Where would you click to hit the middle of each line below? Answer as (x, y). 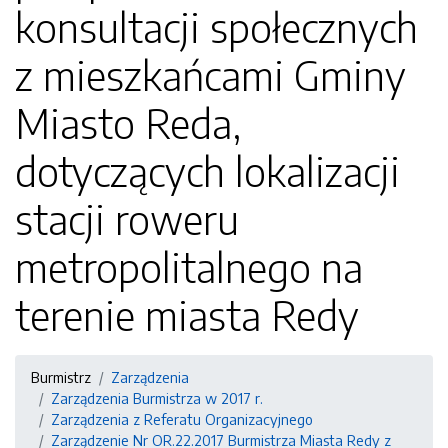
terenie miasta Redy (187, 315)
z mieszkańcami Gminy (210, 75)
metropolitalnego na (189, 267)
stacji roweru (127, 219)
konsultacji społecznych (216, 27)
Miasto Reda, (128, 123)
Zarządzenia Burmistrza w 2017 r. (157, 398)
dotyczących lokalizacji (207, 171)
